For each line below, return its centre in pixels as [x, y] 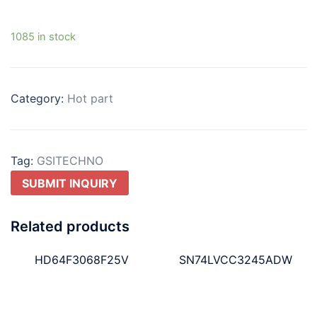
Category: [39, 98]
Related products [70, 227]
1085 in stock [43, 36]
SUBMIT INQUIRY [70, 183]
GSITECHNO [70, 160]
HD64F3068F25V [81, 260]
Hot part [90, 98]
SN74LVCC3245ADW [235, 260]
